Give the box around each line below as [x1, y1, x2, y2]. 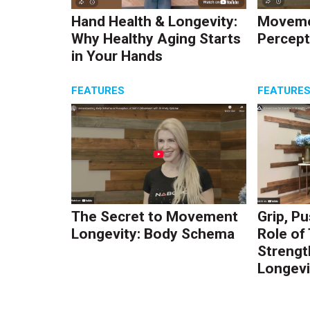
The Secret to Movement [71, 208, 239, 226]
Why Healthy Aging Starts [71, 30, 241, 47]
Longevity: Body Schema [71, 226, 235, 243]
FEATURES [71, 84, 125, 98]
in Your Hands [71, 47, 163, 64]
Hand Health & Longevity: [71, 12, 238, 30]
